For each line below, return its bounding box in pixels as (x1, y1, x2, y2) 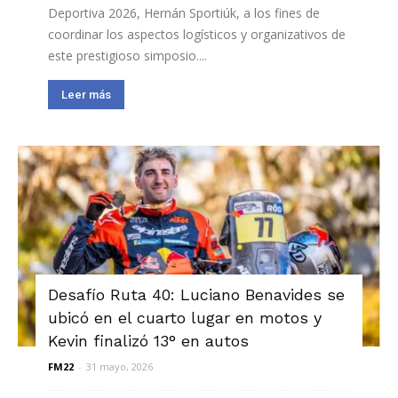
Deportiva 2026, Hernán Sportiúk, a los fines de (48, 4, 320, 22)
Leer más (61, 88, 111, 102)
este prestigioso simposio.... (48, 47, 207, 65)
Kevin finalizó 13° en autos (48, 330, 249, 350)
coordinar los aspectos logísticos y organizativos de (48, 26, 346, 44)
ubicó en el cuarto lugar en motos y (48, 307, 322, 327)
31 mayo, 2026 (86, 359, 153, 373)
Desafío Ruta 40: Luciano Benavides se (48, 284, 345, 304)
